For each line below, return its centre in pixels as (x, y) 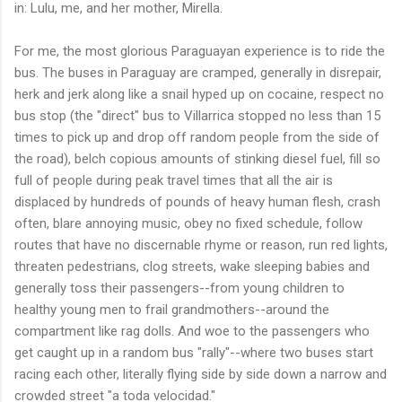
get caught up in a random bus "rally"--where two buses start (194, 352)
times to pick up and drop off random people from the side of (197, 137)
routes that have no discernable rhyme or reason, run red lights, (201, 245)
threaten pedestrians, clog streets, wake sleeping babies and (192, 266)
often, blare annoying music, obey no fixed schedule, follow (188, 223)
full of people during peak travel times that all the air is (174, 180)
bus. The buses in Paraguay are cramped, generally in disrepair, (198, 72)
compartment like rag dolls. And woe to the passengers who (192, 331)
